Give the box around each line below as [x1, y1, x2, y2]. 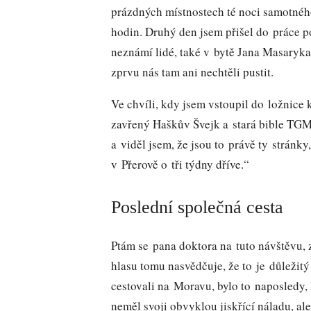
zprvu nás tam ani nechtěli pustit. [111, 64, 274, 81]
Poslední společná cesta [111, 196, 283, 217]
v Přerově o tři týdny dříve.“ [111, 156, 249, 173]
